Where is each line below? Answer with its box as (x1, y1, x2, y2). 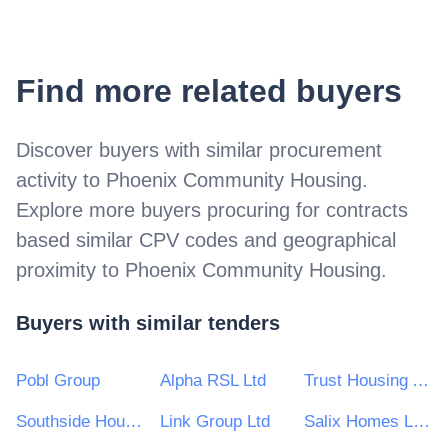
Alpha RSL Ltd (160, 371, 266, 391)
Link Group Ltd (160, 412, 270, 432)
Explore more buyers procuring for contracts (16, 198, 408, 221)
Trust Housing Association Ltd (412, 371, 429, 391)
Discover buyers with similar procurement (16, 138, 382, 161)
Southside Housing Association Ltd (125, 412, 142, 432)
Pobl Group (16, 371, 100, 391)
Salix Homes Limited (413, 412, 430, 432)
